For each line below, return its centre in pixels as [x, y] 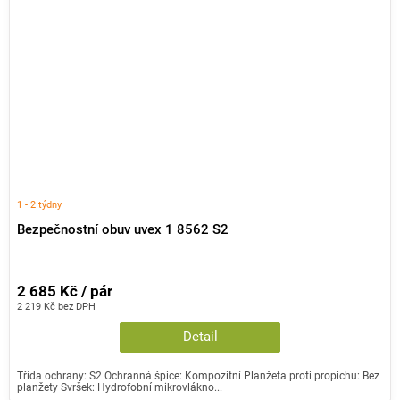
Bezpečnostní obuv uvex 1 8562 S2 [123, 230]
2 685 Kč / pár [65, 291]
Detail [200, 337]
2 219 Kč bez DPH [56, 306]
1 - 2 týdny [39, 204]
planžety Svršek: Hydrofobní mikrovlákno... [120, 387]
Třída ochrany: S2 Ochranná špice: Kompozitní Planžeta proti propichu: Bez [198, 375]
